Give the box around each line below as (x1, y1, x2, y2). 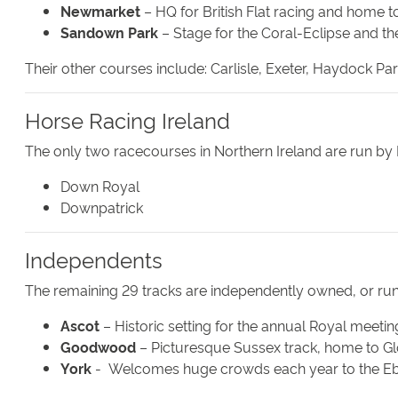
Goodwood (60, 337, 136, 357)
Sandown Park (60, 22, 158, 43)
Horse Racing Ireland (25, 105, 230, 135)
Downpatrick (60, 197, 143, 218)
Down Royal (60, 176, 139, 196)
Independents (25, 244, 163, 275)
